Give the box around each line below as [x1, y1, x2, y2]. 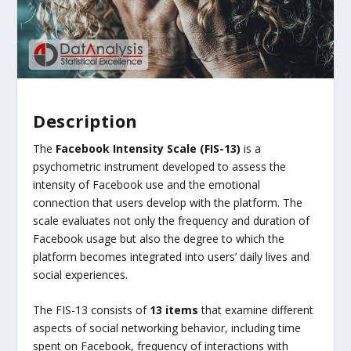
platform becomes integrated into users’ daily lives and [33, 248, 310, 264]
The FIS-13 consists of [33, 302, 150, 318]
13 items [150, 302, 199, 318]
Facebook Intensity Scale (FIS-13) [56, 140, 241, 156]
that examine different [198, 302, 314, 318]
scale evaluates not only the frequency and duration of [33, 212, 310, 228]
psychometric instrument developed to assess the [33, 158, 287, 174]
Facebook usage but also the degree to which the [33, 230, 285, 246]
